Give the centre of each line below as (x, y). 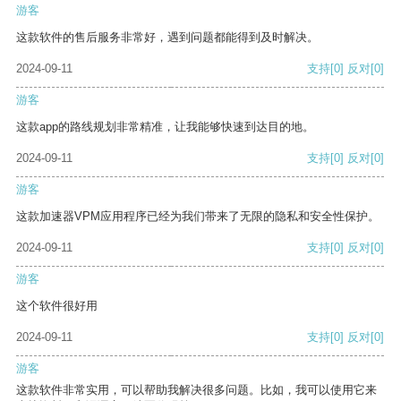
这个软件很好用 (57, 306)
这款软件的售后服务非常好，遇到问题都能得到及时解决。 (167, 38)
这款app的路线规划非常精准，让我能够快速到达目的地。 (165, 127)
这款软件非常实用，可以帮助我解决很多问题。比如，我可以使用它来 (196, 390)
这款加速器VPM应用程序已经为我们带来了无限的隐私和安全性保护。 (198, 217)
